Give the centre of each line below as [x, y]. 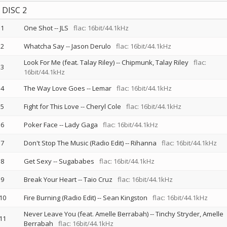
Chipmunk [137, 62]
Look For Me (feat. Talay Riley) [69, 62]
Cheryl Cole [103, 106]
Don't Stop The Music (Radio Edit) [73, 143]
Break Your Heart [50, 179]
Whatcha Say [44, 46]
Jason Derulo [91, 46]
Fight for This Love [51, 106]
